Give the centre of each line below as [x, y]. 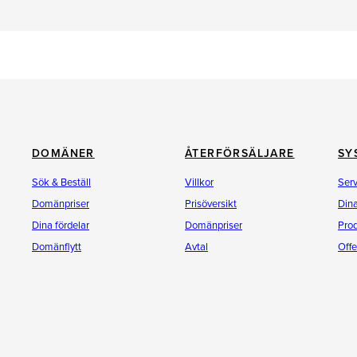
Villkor [199, 182]
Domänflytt [57, 247]
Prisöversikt [211, 204]
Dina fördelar [61, 226]
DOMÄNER [63, 153]
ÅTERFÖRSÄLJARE [240, 153]
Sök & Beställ [61, 182]
